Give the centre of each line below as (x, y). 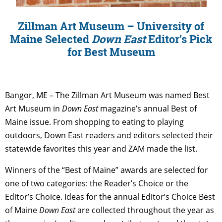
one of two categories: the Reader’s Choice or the (97, 184)
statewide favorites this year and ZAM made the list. (101, 149)
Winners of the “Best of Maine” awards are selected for (107, 170)
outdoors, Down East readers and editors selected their (109, 136)
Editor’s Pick (179, 39)
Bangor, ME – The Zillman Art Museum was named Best (107, 95)
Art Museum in (33, 109)
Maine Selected (51, 39)
